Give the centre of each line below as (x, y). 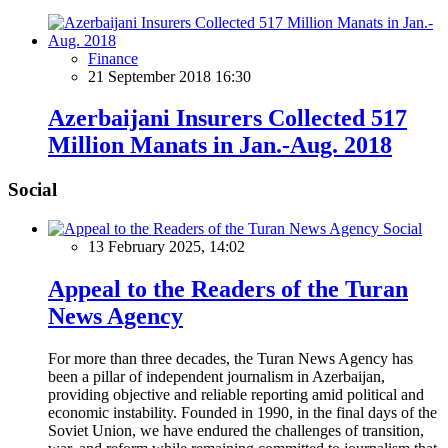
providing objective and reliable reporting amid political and (236, 394)
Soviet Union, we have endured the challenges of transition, (236, 430)
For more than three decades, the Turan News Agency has (230, 358)
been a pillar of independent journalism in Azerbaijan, (216, 376)
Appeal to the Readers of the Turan (228, 288)
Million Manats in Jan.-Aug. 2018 (220, 145)
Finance (113, 58)
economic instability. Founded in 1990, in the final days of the (242, 412)
